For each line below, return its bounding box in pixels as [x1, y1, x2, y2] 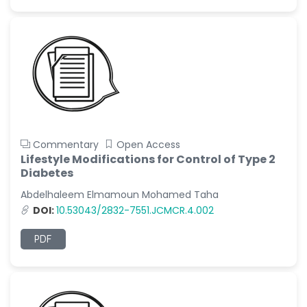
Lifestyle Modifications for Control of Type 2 [21, 151, 275, 167]
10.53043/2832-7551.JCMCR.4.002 [56, 204, 214, 217]
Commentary [33, 138, 99, 151]
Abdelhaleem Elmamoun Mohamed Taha [21, 188, 219, 201]
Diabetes [21, 165, 73, 181]
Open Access [116, 138, 180, 151]
